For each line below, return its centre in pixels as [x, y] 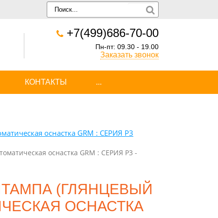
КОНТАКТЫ [46, 82]
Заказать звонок [129, 55]
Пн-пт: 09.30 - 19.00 [127, 47]
